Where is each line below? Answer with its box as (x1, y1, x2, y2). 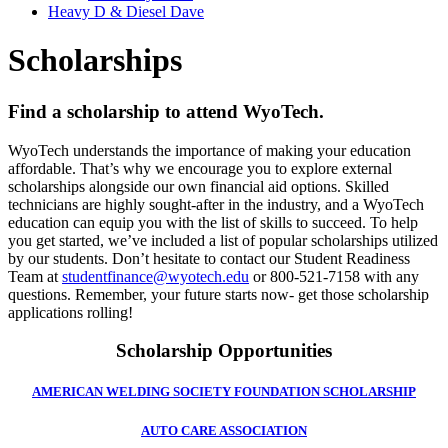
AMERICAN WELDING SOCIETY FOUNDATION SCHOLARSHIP (32, 384, 416, 400)
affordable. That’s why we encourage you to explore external (8, 159, 392, 177)
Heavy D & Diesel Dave (48, 3, 204, 20)
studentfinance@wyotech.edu (62, 267, 249, 285)
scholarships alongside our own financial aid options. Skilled (8, 177, 389, 195)
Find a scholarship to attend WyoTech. (8, 100, 324, 122)
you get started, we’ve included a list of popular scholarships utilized (8, 231, 438, 249)
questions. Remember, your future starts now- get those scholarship (8, 285, 429, 303)
